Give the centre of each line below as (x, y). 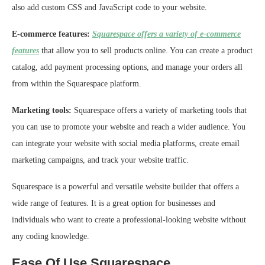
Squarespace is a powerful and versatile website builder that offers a (125, 186)
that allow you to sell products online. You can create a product (146, 50)
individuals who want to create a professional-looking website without (129, 219)
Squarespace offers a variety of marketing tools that (159, 110)
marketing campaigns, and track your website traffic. (100, 160)
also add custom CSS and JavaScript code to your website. (109, 7)
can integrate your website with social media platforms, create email (126, 143)
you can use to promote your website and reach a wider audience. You (129, 127)
